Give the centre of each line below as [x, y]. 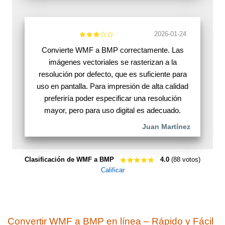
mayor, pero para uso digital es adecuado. [113, 110]
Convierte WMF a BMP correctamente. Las [113, 50]
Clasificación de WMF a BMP [69, 160]
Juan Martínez [166, 127]
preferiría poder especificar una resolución [113, 98]
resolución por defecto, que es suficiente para [113, 74]
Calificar [113, 170]
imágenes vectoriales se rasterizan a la [113, 62]
